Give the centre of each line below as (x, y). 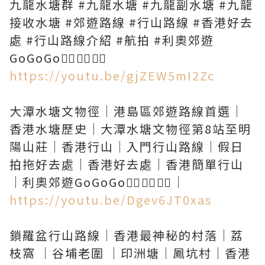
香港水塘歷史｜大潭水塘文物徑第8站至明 (130, 129)
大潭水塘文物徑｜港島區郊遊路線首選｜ (127, 111)
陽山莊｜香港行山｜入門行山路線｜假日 (127, 146)
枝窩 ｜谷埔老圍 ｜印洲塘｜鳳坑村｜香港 (130, 253)
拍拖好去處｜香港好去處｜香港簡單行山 (127, 164)
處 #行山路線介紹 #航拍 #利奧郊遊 (112, 40)
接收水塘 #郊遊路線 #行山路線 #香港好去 (131, 22)
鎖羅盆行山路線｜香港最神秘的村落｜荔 (127, 235)
